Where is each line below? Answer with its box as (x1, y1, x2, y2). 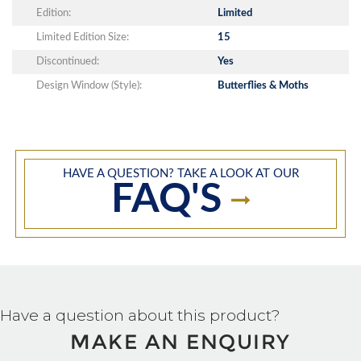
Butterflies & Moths (217, 80, 309, 91)
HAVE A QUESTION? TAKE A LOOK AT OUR (62, 167, 299, 180)
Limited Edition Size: (36, 31, 129, 43)
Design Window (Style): (36, 80, 142, 91)
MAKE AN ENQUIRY (70, 329, 291, 354)
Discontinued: (36, 56, 99, 67)
